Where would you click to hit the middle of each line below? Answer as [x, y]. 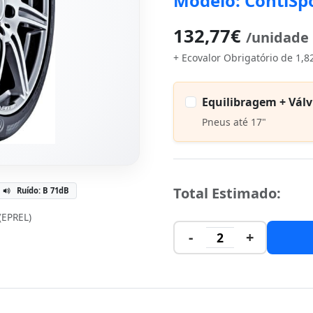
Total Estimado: [227, 193]
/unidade [277, 37]
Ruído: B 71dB [43, 190]
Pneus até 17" [234, 122]
